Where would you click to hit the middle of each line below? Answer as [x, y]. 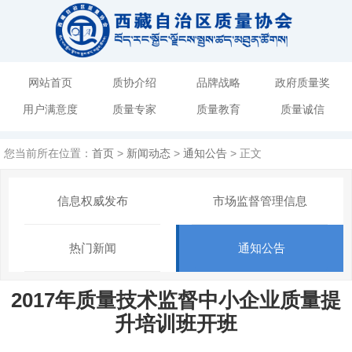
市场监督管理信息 [260, 200]
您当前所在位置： [48, 153]
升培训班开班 [176, 323]
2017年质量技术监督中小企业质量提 [176, 300]
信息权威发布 [92, 200]
